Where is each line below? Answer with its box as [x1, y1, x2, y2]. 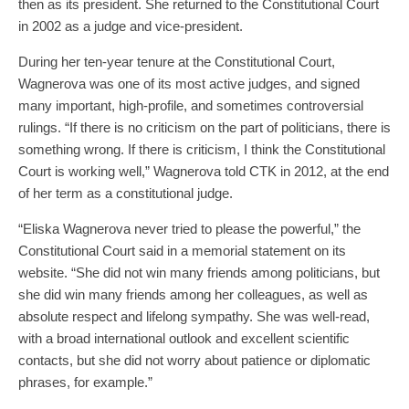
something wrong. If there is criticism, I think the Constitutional [18, 141, 385, 157]
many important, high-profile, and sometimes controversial [18, 97, 363, 113]
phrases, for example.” [18, 373, 156, 390]
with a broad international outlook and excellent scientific [18, 330, 350, 346]
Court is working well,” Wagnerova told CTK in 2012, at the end [18, 163, 389, 179]
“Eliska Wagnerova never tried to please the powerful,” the [18, 220, 361, 236]
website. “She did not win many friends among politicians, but [18, 264, 380, 280]
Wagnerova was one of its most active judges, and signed [18, 75, 360, 91]
